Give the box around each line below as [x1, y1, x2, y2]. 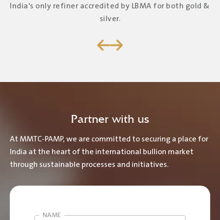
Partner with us [71, 111, 149, 126]
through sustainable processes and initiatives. [10, 160, 168, 169]
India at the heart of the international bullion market [10, 147, 193, 156]
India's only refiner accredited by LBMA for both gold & [10, 1, 210, 10]
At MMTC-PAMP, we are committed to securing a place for [10, 135, 208, 143]
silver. [99, 14, 121, 23]
